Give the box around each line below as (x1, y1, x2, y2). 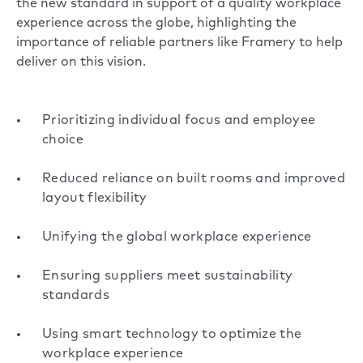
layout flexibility (42, 191, 147, 205)
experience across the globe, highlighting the (16, 16, 297, 30)
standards (42, 288, 109, 302)
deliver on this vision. (16, 55, 146, 69)
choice (42, 133, 83, 147)
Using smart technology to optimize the (42, 327, 302, 341)
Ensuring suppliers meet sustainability (42, 269, 293, 283)
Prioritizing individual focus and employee (42, 113, 316, 127)
